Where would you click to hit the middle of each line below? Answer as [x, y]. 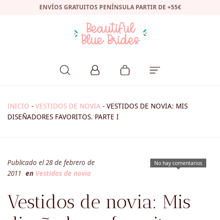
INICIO [18, 106]
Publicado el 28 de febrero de [51, 163]
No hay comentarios [178, 163]
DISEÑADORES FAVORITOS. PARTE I [63, 117]
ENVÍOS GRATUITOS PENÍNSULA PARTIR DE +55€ [110, 7]
